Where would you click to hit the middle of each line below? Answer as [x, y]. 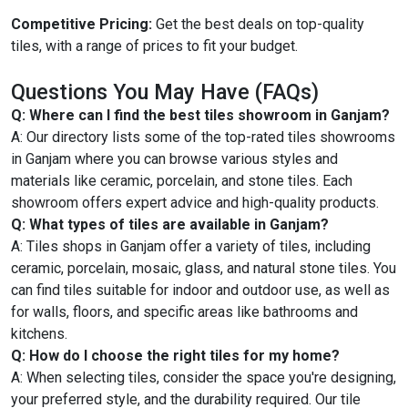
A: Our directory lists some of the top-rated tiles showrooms [203, 137]
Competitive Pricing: [82, 24]
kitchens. [39, 333]
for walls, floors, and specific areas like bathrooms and [184, 311]
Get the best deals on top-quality [258, 24]
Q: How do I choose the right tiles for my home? [175, 355]
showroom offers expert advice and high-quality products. [195, 202]
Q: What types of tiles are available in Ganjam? [170, 224]
